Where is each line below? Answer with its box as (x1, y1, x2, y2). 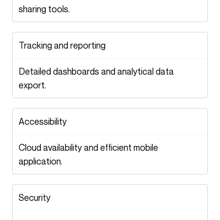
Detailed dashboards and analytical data (19, 66, 25, 77)
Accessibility (25, 116, 67, 127)
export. (19, 80, 46, 90)
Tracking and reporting (24, 40, 106, 51)
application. (19, 156, 62, 166)
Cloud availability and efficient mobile (19, 142, 25, 153)
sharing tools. (19, 3, 70, 14)
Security (24, 192, 51, 203)
